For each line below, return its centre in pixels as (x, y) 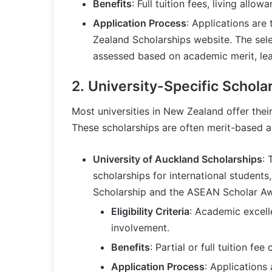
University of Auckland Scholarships (178, 159)
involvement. (140, 227)
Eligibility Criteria (150, 211)
